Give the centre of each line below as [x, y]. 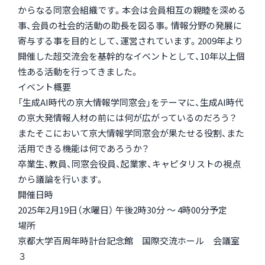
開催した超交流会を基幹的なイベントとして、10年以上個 [131, 56]
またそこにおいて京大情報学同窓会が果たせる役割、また [131, 133]
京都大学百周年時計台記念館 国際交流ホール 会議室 [129, 241]
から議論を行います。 [61, 179]
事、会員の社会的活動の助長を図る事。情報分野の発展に [130, 25]
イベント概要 [44, 87]
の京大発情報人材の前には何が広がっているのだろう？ [127, 118]
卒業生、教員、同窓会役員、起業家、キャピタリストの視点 [129, 164]
